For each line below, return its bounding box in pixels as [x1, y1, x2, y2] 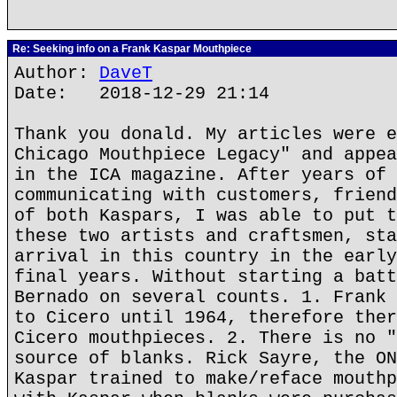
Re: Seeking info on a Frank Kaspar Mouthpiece [10, 43, 252, 55]
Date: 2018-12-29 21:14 [14, 83, 269, 104]
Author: [14, 63, 99, 83]
